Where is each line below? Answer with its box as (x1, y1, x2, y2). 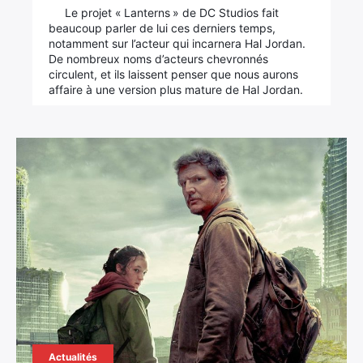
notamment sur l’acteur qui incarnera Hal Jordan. (49, 36, 306, 50)
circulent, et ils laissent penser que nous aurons (49, 67, 299, 81)
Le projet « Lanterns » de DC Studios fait (65, 6, 280, 19)
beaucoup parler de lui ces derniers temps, (49, 21, 276, 35)
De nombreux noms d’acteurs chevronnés (49, 52, 269, 66)
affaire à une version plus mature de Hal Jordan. (49, 83, 304, 96)
